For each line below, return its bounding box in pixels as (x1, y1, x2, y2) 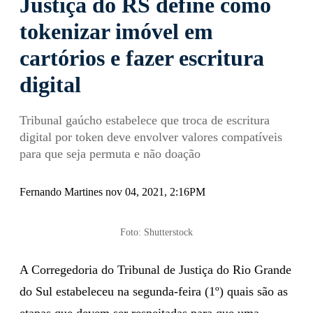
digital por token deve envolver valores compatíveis (20, 129, 282, 144)
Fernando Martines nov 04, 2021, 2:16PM (20, 185, 205, 198)
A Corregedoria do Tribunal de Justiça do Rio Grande (20, 262, 291, 277)
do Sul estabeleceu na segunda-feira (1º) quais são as (20, 284, 288, 298)
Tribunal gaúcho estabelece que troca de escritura (20, 112, 270, 127)
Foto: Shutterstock (120, 226, 193, 238)
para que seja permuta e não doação (20, 146, 201, 161)
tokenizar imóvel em (20, 18, 213, 44)
